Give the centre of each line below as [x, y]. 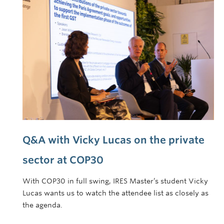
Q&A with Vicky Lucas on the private [113, 140]
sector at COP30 [63, 160]
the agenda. [42, 205]
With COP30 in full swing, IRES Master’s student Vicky [115, 181]
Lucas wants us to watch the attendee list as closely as [115, 193]
